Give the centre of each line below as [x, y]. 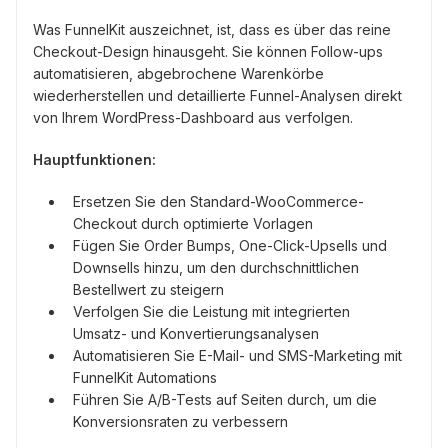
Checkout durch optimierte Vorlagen [193, 224]
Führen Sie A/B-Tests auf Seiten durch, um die [225, 400]
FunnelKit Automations [145, 378]
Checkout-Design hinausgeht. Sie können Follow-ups [208, 52]
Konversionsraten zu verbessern [180, 422]
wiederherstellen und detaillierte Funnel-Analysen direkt [217, 96]
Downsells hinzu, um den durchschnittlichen [216, 268]
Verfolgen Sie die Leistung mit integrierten [211, 312]
